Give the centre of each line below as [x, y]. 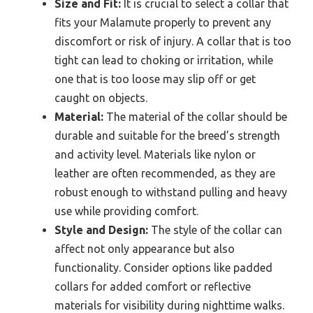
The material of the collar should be [195, 116]
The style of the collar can [215, 230]
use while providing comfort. [126, 211]
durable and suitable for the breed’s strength [167, 135]
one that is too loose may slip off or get [155, 79]
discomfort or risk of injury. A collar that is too [173, 41]
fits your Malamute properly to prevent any [163, 22]
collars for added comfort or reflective [153, 286]
